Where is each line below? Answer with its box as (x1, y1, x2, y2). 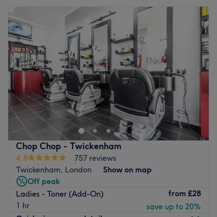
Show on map (103, 164, 152, 174)
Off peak (28, 176, 60, 186)
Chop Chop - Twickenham (16, 140, 122, 152)
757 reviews (74, 153, 116, 163)
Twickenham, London (16, 164, 92, 174)
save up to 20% (146, 201, 201, 211)
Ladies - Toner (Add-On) (16, 189, 104, 199)
